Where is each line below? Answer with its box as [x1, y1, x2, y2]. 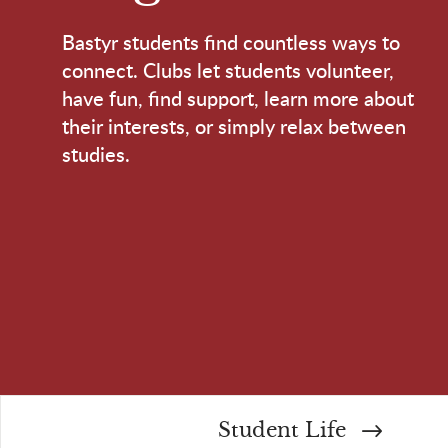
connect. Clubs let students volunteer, [62, 56, 394, 84]
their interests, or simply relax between [62, 112, 406, 140]
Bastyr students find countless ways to [62, 28, 400, 56]
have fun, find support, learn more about [62, 84, 414, 112]
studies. [62, 140, 130, 168]
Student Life [217, 418, 352, 443]
